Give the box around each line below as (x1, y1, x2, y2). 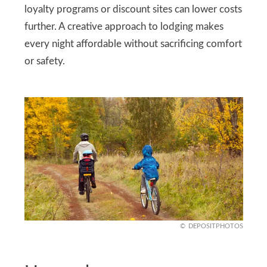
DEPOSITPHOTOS (188, 222, 243, 229)
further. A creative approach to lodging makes (24, 22, 223, 32)
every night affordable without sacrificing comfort (24, 39, 242, 49)
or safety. (24, 57, 65, 67)
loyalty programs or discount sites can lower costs (24, 5, 242, 15)
